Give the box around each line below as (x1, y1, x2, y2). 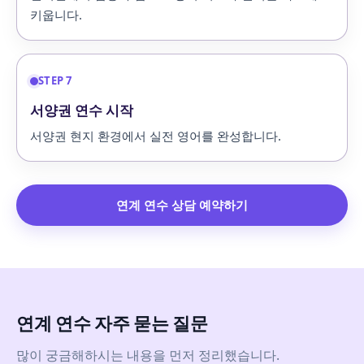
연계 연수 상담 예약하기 (116, 197, 248, 214)
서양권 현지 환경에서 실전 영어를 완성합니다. (30, 128, 281, 145)
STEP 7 (38, 73, 72, 89)
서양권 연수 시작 (30, 101, 133, 120)
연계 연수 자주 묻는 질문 (16, 312, 208, 335)
